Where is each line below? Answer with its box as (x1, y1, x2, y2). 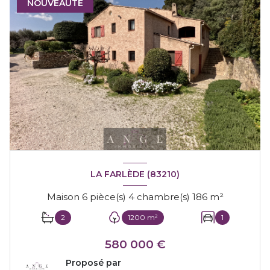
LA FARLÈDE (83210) (90, 168, 180, 180)
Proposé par (66, 257, 121, 269)
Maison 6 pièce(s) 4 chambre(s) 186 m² (209, 191, 224, 203)
